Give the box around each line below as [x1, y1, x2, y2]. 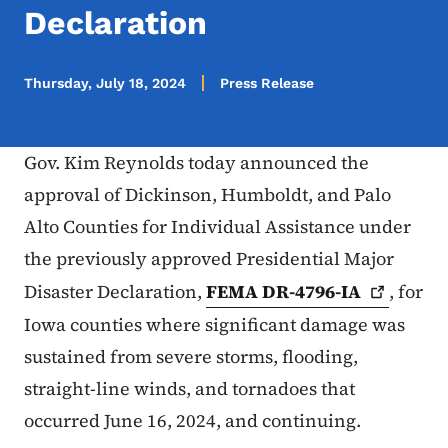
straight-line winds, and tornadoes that [24, 376, 355, 402]
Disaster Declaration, [24, 279, 206, 305]
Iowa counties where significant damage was [24, 312, 405, 338]
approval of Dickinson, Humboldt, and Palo [24, 182, 391, 208]
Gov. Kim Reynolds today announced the [24, 150, 369, 176]
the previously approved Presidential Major [24, 246, 394, 272]
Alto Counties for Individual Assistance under [24, 214, 411, 240]
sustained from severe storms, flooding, [24, 344, 358, 370]
